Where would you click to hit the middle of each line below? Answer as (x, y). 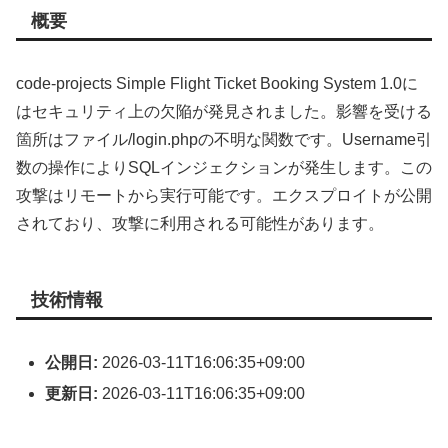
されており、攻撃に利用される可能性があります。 (200, 224)
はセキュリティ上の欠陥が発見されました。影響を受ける (224, 112)
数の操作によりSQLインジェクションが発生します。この (224, 168)
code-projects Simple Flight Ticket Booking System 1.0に (217, 84)
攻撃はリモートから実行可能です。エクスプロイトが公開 (224, 196)
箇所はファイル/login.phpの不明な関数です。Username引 (224, 140)
